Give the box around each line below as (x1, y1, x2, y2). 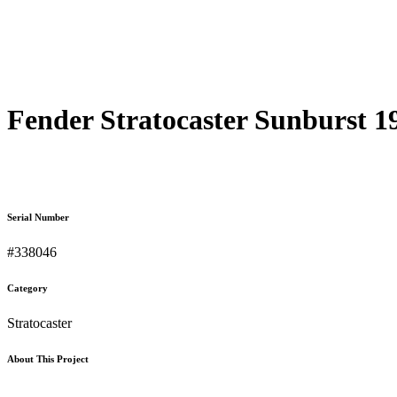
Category (7, 282, 48, 293)
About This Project (7, 353, 89, 364)
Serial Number (7, 211, 69, 222)
